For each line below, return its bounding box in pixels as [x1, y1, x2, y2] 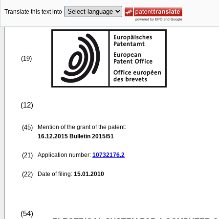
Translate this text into [4, 8, 62, 16]
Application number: [38, 152, 92, 158]
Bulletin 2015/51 [68, 133, 114, 140]
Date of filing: [38, 171, 72, 177]
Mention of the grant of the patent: [38, 124, 126, 131]
